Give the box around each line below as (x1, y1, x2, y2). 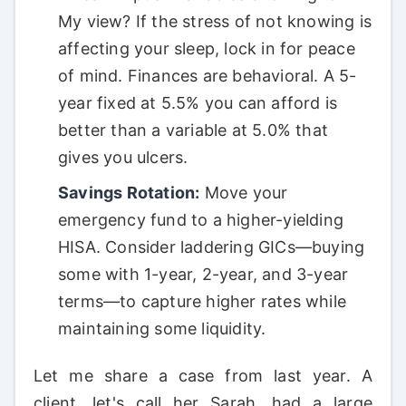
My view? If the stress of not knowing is (58, 12, 372, 32)
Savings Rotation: (58, 183, 200, 203)
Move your (199, 183, 288, 203)
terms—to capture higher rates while (58, 292, 347, 312)
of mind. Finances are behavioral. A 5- (58, 66, 357, 86)
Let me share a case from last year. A (34, 365, 372, 385)
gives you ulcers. (58, 148, 188, 168)
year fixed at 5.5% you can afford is (58, 93, 338, 113)
